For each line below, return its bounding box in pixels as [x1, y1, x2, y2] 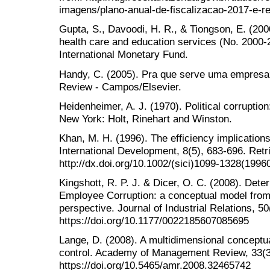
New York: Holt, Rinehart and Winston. [59, 112, 232, 125]
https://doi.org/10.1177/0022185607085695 [59, 215, 249, 227]
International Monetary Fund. [59, 48, 188, 61]
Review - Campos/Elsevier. [59, 80, 181, 93]
